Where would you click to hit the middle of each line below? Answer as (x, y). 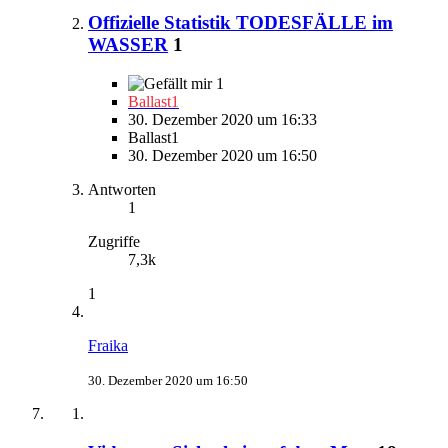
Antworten (122, 189)
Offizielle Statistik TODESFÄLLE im (240, 23)
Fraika (108, 345)
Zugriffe (114, 241)
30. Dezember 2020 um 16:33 (222, 119)
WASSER (128, 45)
